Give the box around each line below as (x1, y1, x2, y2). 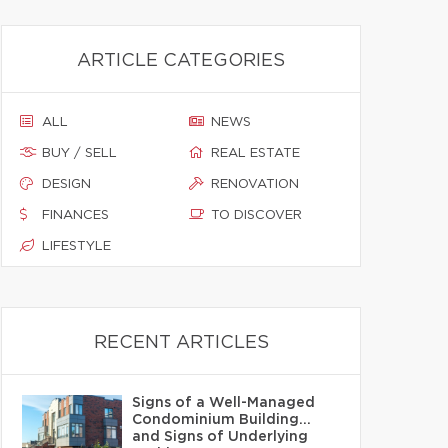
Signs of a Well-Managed (132, 396, 315, 410)
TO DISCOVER (211, 209, 302, 222)
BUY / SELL (42, 147, 117, 160)
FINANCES (42, 209, 109, 222)
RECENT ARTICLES (93, 334, 269, 352)
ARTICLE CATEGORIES (77, 52, 285, 70)
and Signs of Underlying (132, 430, 308, 444)
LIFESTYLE (42, 240, 111, 253)
